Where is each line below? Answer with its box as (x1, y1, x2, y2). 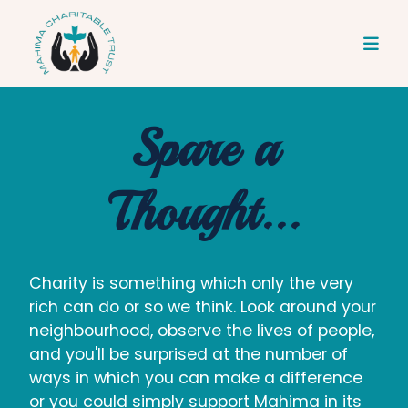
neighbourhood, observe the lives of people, (29, 320, 374, 342)
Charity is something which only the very (29, 272, 353, 294)
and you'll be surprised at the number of (29, 343, 348, 365)
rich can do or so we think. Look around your (29, 296, 376, 318)
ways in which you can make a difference (29, 367, 362, 389)
